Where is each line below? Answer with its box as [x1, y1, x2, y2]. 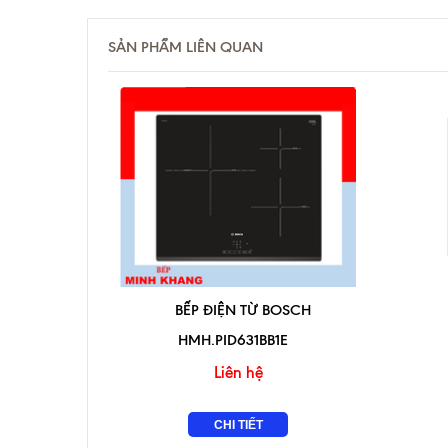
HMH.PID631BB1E [178, 331, 288, 349]
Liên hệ [213, 363, 263, 382]
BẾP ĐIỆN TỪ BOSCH [175, 301, 311, 319]
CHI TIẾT [213, 418, 263, 432]
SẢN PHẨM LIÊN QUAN [108, 38, 263, 56]
